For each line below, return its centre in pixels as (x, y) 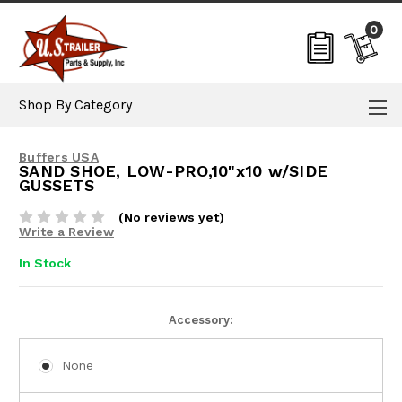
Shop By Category (75, 104)
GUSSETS (57, 185)
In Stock (45, 262)
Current (41, 319)
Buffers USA (59, 157)
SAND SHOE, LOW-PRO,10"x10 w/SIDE (173, 171)
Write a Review (66, 232)
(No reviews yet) (171, 217)
